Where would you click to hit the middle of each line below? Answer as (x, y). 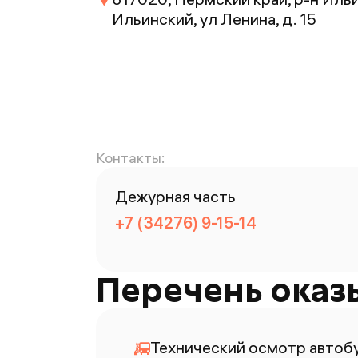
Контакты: (130, 158)
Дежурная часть (175, 196)
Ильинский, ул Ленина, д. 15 (214, 19)
